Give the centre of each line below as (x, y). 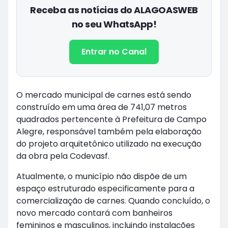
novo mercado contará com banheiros (94, 213)
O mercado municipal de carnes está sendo (104, 95)
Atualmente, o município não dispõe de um (102, 176)
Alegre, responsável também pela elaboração (109, 132)
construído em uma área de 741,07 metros (102, 107)
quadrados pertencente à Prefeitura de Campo (111, 119)
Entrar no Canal (114, 52)
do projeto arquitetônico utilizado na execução (109, 144)
